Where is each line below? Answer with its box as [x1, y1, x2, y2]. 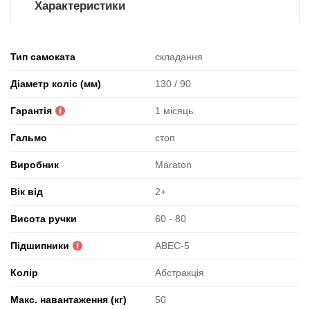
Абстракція [155, 267, 204, 279]
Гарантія [10, 105, 52, 117]
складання [155, 51, 203, 63]
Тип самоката [10, 51, 75, 63]
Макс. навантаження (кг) [10, 294, 127, 306]
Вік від [10, 186, 43, 198]
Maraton [155, 159, 192, 171]
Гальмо [10, 132, 47, 144]
